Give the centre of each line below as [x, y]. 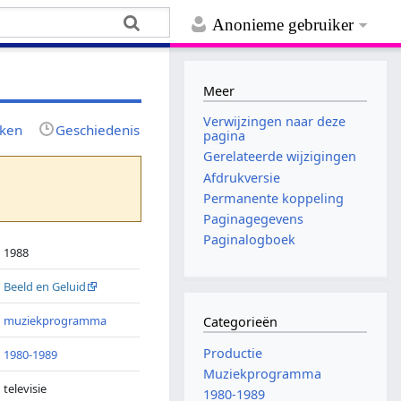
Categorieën [241, 322]
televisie [26, 388]
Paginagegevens [254, 218]
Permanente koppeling [274, 198]
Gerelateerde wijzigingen [280, 157]
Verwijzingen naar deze [275, 122]
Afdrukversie [242, 177]
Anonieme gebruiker [283, 25]
